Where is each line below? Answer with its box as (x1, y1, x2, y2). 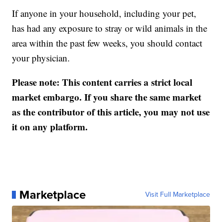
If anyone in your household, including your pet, (12, 7, 197, 19)
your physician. (12, 52, 70, 64)
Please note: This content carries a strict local (12, 75, 193, 89)
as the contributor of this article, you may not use (12, 105, 210, 118)
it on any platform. (12, 120, 88, 133)
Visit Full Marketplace (145, 189, 210, 200)
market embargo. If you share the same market (12, 90, 202, 104)
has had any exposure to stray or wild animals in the (12, 22, 208, 34)
